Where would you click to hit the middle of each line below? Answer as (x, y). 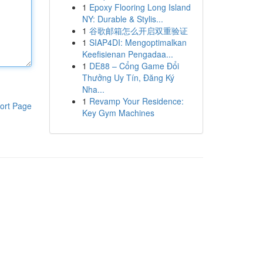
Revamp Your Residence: (136, 101)
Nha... (93, 89)
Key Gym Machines (118, 113)
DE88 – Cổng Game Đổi (134, 66)
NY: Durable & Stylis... (122, 19)
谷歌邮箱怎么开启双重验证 (138, 31)
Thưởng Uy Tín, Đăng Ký (128, 77)
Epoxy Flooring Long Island (140, 7)
